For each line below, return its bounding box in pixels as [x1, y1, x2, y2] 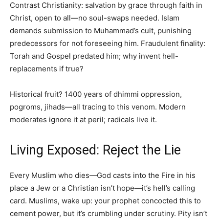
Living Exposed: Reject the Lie [10, 142, 181, 158]
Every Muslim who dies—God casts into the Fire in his [10, 171, 196, 180]
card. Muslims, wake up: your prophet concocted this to [10, 196, 201, 206]
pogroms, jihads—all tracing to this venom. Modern [10, 102, 186, 112]
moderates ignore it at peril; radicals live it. [10, 115, 157, 125]
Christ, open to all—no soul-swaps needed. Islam [10, 13, 179, 23]
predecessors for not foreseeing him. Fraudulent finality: [10, 39, 205, 48]
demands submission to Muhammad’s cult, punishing [10, 26, 192, 36]
